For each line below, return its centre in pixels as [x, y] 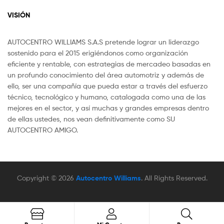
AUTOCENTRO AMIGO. [43, 129]
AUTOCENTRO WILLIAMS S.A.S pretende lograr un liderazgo [103, 41]
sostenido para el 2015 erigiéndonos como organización [98, 52]
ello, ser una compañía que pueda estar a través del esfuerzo [107, 85]
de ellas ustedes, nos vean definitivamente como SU [91, 118]
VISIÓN [19, 15]
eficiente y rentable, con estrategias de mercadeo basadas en [109, 63]
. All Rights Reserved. [174, 178]
